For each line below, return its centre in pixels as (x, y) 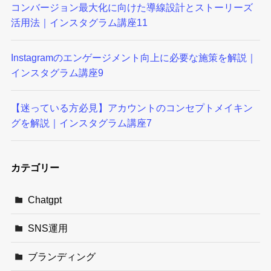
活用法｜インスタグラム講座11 (79, 22)
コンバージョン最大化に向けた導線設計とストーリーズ (132, 7)
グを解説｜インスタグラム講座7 (81, 123)
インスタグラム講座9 (57, 72)
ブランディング (62, 257)
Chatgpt (45, 199)
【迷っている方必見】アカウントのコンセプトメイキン (132, 108)
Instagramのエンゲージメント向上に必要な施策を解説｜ (133, 57)
